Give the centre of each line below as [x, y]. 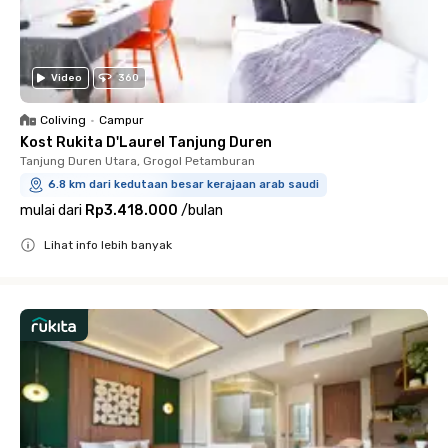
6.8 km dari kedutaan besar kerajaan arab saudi [183, 184]
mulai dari [51, 210]
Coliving [63, 119]
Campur [121, 119]
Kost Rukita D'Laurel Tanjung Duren [146, 142]
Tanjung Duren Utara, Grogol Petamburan [137, 160]
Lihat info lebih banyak [108, 244]
